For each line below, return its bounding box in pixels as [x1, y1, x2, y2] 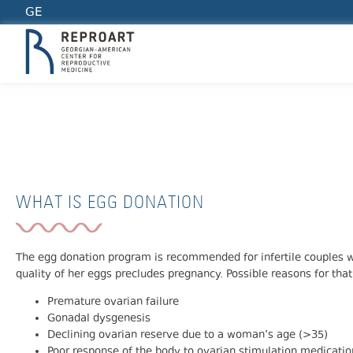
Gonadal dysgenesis [47, 311, 150, 328]
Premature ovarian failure [47, 295, 179, 311]
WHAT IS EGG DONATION [16, 195, 204, 213]
